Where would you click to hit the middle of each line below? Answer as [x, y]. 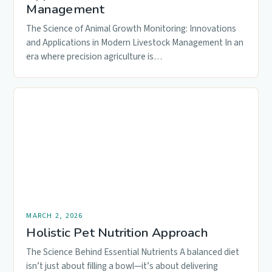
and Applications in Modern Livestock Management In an [135, 42]
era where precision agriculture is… [94, 56]
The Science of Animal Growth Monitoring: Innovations [131, 28]
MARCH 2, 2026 [55, 215]
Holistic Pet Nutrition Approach [117, 232]
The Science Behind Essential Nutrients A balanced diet [133, 252]
